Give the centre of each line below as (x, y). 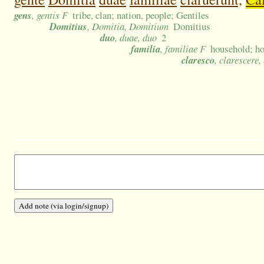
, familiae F (183, 49)
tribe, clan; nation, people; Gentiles (141, 15)
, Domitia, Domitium (128, 27)
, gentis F (50, 15)
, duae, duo (136, 38)
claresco (198, 60)
